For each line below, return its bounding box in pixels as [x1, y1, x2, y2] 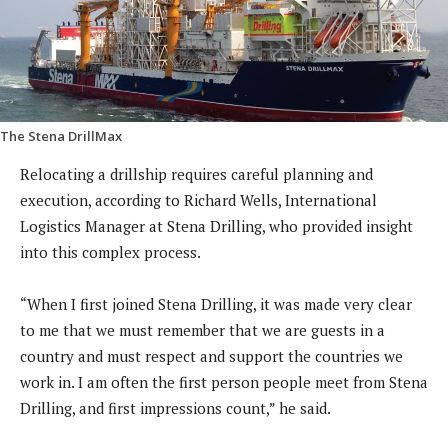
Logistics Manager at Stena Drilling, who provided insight [20, 216, 413, 237]
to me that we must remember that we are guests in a [20, 320, 385, 341]
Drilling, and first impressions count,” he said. [20, 398, 334, 419]
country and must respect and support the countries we [20, 346, 403, 367]
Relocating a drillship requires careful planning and [20, 164, 373, 185]
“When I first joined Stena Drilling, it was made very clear [20, 294, 412, 315]
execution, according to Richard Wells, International [20, 190, 377, 211]
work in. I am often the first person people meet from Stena [20, 372, 428, 393]
